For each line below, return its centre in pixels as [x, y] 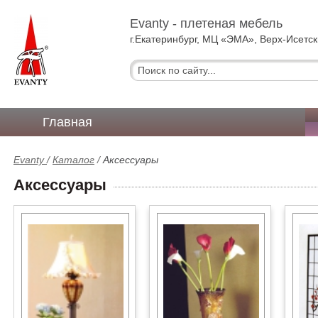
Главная [67, 122]
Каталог [73, 160]
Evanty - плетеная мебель [207, 23]
